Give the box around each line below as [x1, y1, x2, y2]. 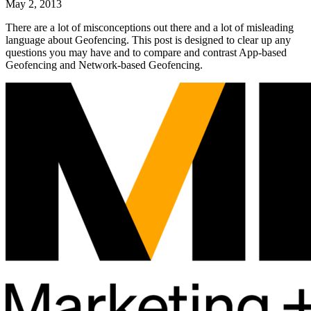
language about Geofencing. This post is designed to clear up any [6, 34, 291, 47]
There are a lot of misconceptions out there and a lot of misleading [6, 22, 294, 34]
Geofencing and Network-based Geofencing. [6, 59, 203, 72]
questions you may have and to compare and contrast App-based [6, 47, 287, 59]
